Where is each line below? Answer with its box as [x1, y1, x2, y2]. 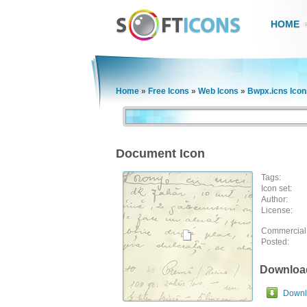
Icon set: [261, 184, 292, 193]
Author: [261, 195, 288, 204]
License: [261, 206, 293, 215]
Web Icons [198, 86, 238, 96]
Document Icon [116, 147, 205, 160]
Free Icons [148, 86, 189, 96]
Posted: [261, 237, 289, 247]
